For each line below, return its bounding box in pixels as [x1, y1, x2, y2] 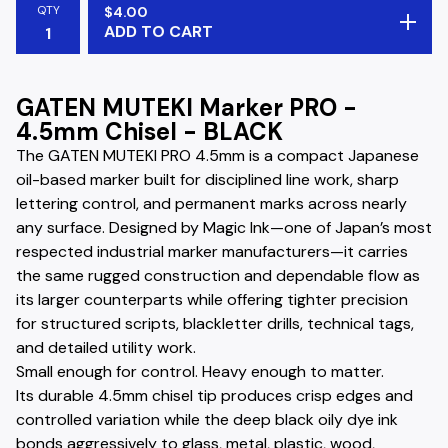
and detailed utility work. [16, 337, 196, 358]
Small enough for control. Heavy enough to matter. [16, 361, 384, 382]
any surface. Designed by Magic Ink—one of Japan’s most [16, 217, 432, 238]
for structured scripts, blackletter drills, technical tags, [16, 313, 414, 334]
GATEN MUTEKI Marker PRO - [16, 92, 357, 123]
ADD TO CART [104, 21, 213, 42]
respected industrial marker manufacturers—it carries [16, 241, 408, 262]
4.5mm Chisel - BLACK [16, 116, 283, 147]
